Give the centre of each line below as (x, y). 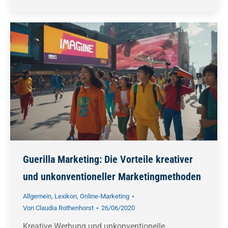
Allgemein (37, 196)
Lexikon (66, 196)
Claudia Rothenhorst (65, 208)
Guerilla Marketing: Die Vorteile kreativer (108, 160)
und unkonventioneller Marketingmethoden (112, 177)
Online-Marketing (105, 196)
